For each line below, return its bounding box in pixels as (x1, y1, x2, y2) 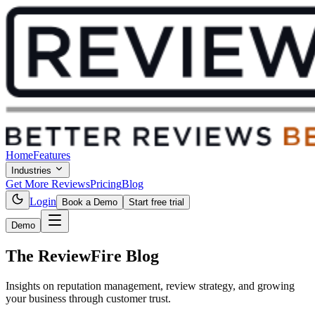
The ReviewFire (6, 246, 126, 265)
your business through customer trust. (6, 292, 171, 304)
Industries (11, 165, 54, 176)
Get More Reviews (6, 178, 90, 190)
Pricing (90, 178, 122, 190)
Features (33, 149, 70, 161)
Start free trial (129, 197, 184, 207)
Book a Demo (62, 197, 117, 207)
